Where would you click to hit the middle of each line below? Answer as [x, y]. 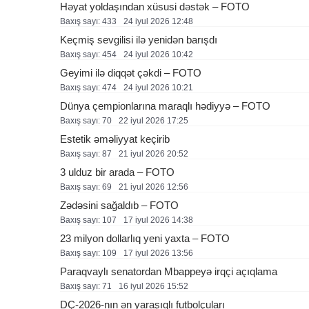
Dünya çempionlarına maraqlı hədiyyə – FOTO [165, 106]
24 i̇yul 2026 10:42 [158, 54]
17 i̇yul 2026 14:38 [158, 220]
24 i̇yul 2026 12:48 [158, 21]
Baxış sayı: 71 [86, 286]
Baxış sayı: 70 [86, 121]
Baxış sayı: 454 [88, 54]
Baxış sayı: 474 [88, 88]
